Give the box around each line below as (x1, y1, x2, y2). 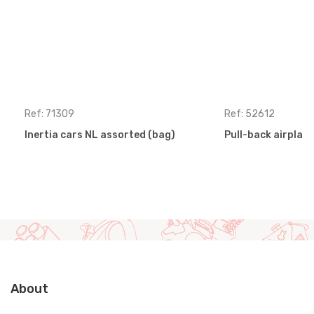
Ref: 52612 (224, 108, 275, 120)
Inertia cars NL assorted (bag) (25, 129, 175, 141)
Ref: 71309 (25, 108, 74, 120)
